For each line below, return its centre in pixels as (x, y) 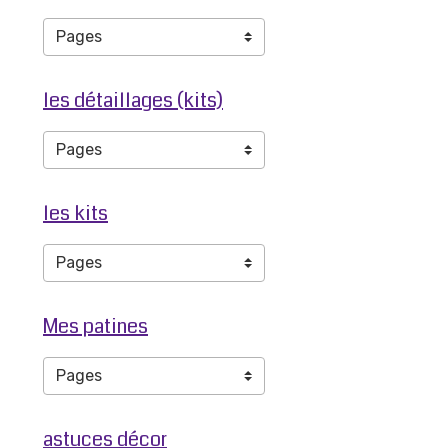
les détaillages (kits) (133, 100)
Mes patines (95, 326)
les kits (75, 213)
